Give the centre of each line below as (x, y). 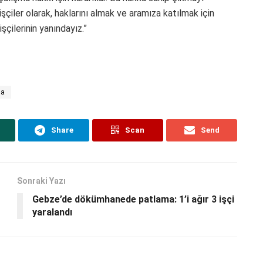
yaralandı (52, 212)
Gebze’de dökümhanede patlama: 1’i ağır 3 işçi (133, 199)
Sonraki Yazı (41, 181)
